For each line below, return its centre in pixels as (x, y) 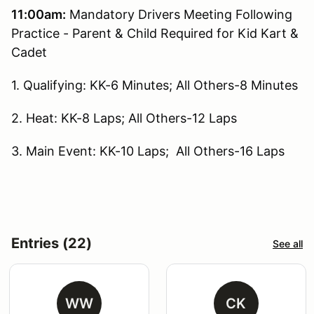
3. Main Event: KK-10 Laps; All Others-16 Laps (148, 151)
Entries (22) (52, 244)
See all (288, 243)
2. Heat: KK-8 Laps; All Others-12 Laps (126, 118)
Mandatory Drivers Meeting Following (179, 15)
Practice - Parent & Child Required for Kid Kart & (155, 34)
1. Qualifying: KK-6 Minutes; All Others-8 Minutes (156, 86)
